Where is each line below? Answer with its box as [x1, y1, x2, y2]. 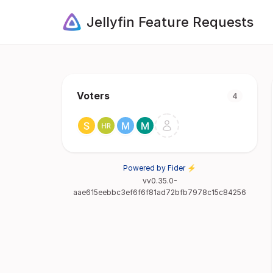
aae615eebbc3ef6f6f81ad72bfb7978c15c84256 [73, 188, 246, 197]
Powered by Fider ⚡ [123, 163, 196, 172]
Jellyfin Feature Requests [87, 13, 253, 30]
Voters [77, 90, 110, 102]
